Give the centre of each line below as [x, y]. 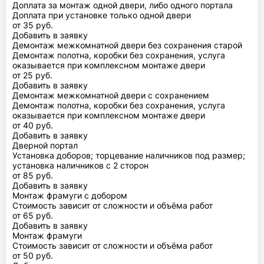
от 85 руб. [33, 175]
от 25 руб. [32, 75]
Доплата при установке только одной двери [102, 15]
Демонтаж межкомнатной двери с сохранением [111, 95]
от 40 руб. [33, 125]
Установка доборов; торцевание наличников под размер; [129, 155]
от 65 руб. [33, 215]
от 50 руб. [33, 255]
